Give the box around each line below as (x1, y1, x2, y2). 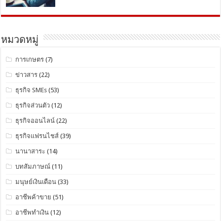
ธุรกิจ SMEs (15, 86, 47, 94)
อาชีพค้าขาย (15, 193, 52, 201)
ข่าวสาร (15, 71, 38, 78)
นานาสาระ (15, 147, 46, 155)
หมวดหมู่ (1, 35, 39, 45)
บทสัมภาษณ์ (15, 162, 51, 170)
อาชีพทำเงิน (15, 208, 49, 216)
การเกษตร (15, 55, 44, 63)
